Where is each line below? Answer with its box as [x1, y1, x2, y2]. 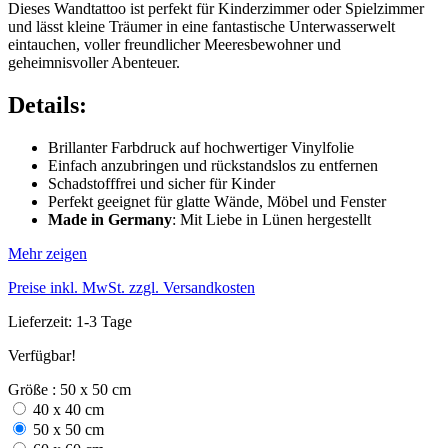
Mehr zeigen [8, 244, 87, 262]
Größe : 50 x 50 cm [8, 380, 131, 398]
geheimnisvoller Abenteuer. [8, 53, 180, 71]
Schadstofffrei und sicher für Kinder [48, 174, 275, 192]
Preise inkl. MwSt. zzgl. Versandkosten [8, 278, 255, 296]
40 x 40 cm [33, 400, 104, 418]
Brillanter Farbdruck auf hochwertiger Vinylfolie [48, 138, 354, 156]
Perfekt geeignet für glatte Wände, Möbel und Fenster [48, 192, 386, 210]
